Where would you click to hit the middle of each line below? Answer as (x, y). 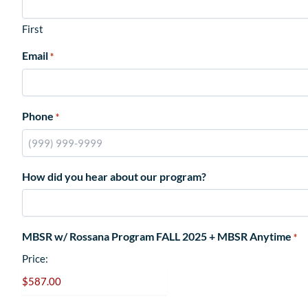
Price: (35, 258)
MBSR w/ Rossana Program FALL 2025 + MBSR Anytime (157, 236)
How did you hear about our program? (114, 176)
